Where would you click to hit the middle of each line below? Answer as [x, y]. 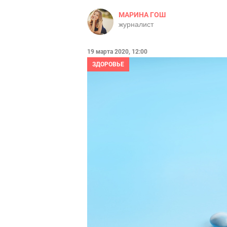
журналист [136, 24]
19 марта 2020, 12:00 [117, 52]
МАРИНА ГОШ [142, 15]
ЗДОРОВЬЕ [108, 64]
